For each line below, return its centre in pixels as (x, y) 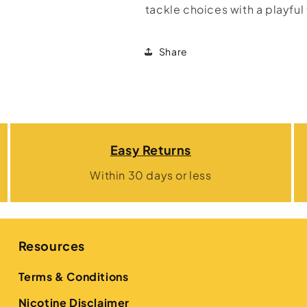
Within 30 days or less (151, 175)
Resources (52, 246)
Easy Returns (151, 150)
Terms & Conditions (73, 277)
